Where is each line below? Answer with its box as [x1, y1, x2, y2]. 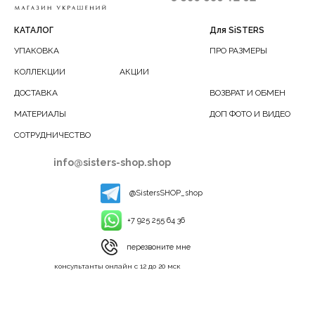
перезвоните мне [127, 243, 191, 252]
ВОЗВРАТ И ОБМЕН [210, 88, 285, 98]
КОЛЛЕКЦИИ [14, 67, 65, 77]
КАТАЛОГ [14, 25, 53, 36]
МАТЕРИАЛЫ [14, 109, 66, 120]
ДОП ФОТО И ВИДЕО [210, 109, 290, 120]
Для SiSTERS [210, 25, 264, 36]
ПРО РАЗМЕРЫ [210, 46, 267, 56]
